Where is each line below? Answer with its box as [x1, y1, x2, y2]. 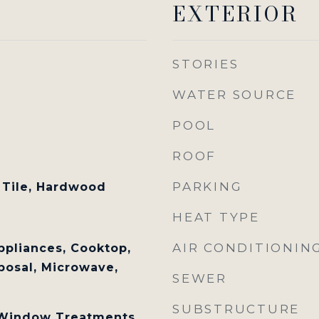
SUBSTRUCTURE [172, 302, 300, 316]
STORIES [172, 57, 239, 71]
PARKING [172, 179, 243, 194]
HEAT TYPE [172, 210, 260, 224]
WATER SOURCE [172, 88, 296, 102]
